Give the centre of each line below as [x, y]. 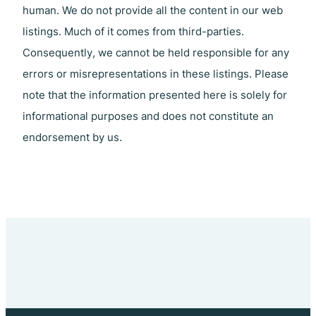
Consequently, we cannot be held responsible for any [156, 53]
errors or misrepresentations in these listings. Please [156, 74]
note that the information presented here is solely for [155, 95]
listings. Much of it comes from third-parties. [133, 31]
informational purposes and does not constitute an [148, 116]
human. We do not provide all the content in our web [153, 10]
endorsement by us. [72, 137]
